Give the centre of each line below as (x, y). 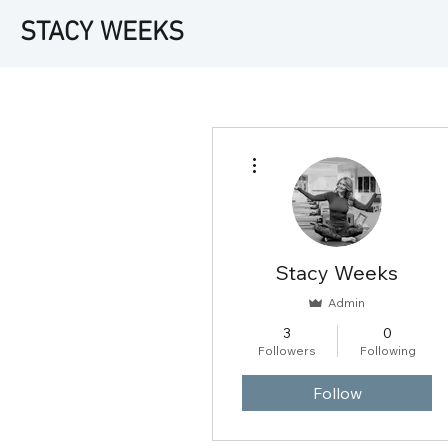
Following (387, 350)
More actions (294, 151)
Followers (286, 350)
